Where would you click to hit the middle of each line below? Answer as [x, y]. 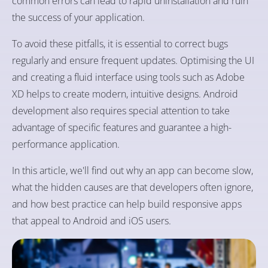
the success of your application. [78, 18]
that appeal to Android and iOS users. [92, 221]
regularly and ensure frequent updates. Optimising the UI [133, 61]
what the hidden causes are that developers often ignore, [133, 188]
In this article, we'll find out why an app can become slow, [133, 171]
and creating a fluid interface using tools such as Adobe [128, 77]
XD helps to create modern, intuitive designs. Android [125, 94]
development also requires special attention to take [121, 111]
